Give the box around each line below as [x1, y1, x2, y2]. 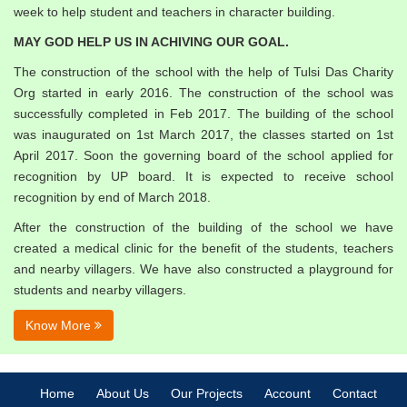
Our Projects [170, 386, 243, 402]
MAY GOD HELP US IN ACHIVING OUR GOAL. [14, 35, 289, 50]
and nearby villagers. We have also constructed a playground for [14, 262, 393, 277]
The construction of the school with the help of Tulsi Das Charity [14, 65, 393, 80]
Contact [332, 386, 377, 402]
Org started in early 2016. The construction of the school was [14, 85, 393, 101]
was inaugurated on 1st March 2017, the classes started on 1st [14, 127, 393, 143]
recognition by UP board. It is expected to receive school [14, 169, 393, 184]
